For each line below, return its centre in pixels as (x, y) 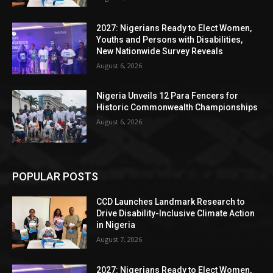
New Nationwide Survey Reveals (160, 51)
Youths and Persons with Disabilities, (170, 39)
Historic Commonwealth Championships (177, 108)
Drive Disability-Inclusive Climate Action (176, 214)
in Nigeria (116, 225)
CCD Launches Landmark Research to (171, 202)
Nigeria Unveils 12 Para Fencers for (168, 96)
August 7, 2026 (119, 239)
